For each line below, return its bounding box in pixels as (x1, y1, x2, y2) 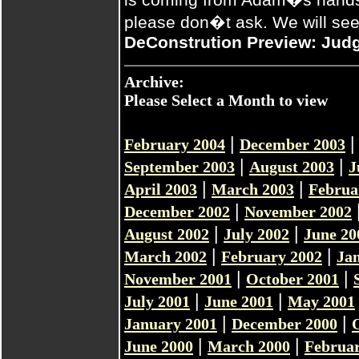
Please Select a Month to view (124, 91, 328, 109)
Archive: (124, 73, 184, 91)
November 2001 (124, 270, 232, 288)
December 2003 (240, 135, 345, 153)
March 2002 (124, 248, 207, 265)
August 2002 (124, 225, 209, 243)
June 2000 (124, 337, 193, 355)
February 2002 (221, 248, 322, 265)
